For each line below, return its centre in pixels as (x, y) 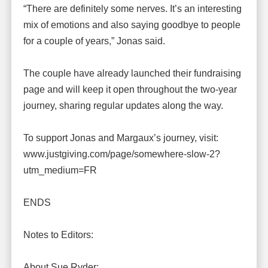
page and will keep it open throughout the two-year (130, 90)
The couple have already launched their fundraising (132, 74)
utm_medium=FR (60, 170)
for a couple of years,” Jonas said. (94, 41)
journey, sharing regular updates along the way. (123, 106)
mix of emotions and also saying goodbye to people (132, 25)
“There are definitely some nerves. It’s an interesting (132, 9)
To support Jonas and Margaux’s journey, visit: (121, 138)
